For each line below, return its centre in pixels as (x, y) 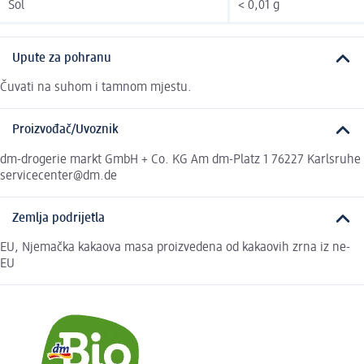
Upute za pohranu (62, 58)
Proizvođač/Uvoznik (65, 130)
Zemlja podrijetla (58, 218)
